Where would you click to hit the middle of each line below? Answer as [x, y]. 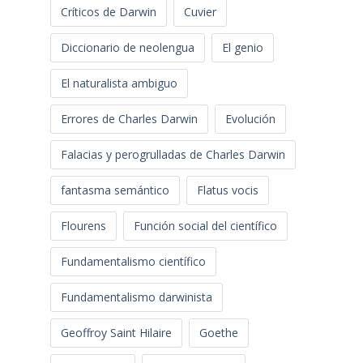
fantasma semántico [115, 190]
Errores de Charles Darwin [129, 119]
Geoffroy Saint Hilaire [116, 333]
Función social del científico [205, 226]
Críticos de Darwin [108, 12]
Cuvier [200, 12]
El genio [242, 48]
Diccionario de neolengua [127, 48]
